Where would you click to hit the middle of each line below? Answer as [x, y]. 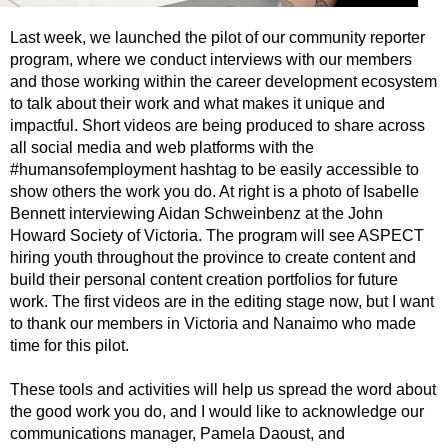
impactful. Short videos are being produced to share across [217, 125]
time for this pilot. [69, 345]
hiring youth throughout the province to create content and [213, 257]
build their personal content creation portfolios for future [204, 279]
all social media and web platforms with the [162, 147]
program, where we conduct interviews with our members [211, 59]
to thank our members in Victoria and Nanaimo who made [213, 323]
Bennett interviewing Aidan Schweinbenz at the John [196, 213]
